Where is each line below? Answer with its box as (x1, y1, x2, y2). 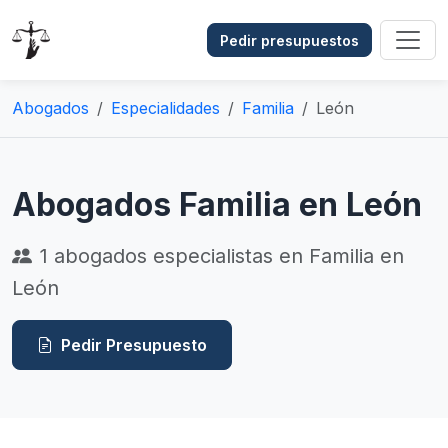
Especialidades (111, 98, 220, 118)
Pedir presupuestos (220, 31, 359, 49)
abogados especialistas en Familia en (48, 244, 404, 268)
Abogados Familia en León (12, 185, 422, 224)
